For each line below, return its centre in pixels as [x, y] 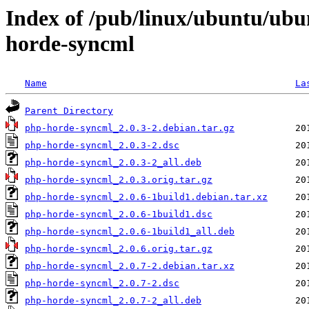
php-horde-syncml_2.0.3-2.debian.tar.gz [130, 128]
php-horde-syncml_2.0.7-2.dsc [102, 283]
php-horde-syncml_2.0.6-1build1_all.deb [130, 232]
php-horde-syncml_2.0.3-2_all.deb [113, 163]
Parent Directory [69, 111]
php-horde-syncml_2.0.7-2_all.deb [113, 301]
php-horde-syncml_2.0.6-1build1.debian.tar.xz [146, 197]
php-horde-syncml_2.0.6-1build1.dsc [119, 215]
